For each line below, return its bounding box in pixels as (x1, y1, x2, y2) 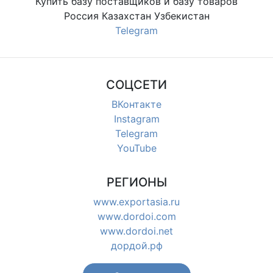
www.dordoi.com (97, 210, 176, 222)
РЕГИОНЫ (106, 174, 167, 190)
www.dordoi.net (100, 224, 173, 237)
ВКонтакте (112, 97, 161, 110)
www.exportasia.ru (93, 195, 180, 208)
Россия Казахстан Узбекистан (63, 9, 210, 22)
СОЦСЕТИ (106, 77, 167, 92)
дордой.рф (110, 239, 163, 252)
